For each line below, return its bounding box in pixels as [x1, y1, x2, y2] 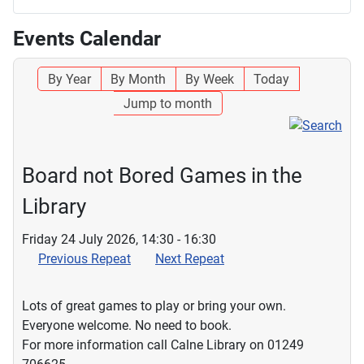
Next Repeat [155, 250, 224, 266]
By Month [110, 71, 166, 87]
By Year [47, 71, 91, 87]
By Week [184, 71, 234, 87]
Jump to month [123, 95, 212, 111]
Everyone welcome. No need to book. [22, 317, 232, 333]
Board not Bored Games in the [22, 162, 302, 188]
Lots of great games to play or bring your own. [22, 297, 286, 314]
